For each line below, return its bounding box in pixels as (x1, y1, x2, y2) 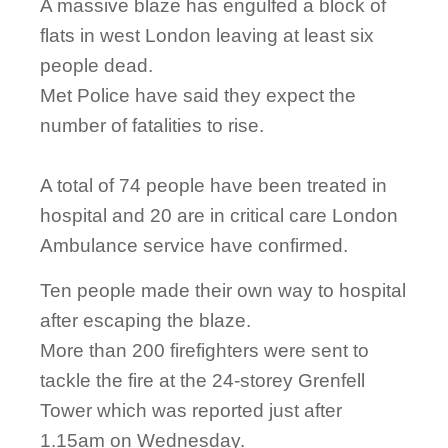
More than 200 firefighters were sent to (40, 340, 369, 362)
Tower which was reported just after (40, 400, 342, 422)
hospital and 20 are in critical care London (40, 205, 398, 227)
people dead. (40, 55, 153, 77)
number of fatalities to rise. (40, 115, 264, 137)
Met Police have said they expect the (40, 85, 356, 107)
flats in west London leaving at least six (40, 25, 374, 47)
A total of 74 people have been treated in (40, 175, 387, 197)
